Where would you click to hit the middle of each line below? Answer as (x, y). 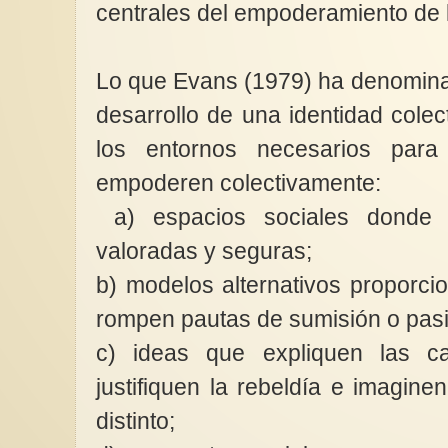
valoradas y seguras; (207, 251)
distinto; (138, 421)
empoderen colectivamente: (241, 183)
